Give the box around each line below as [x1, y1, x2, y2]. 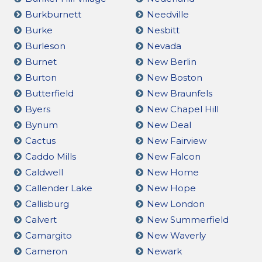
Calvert [25, 213, 57, 225]
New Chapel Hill [146, 103, 219, 115]
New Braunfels [146, 87, 212, 99]
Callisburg [25, 198, 69, 209]
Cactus [25, 135, 56, 146]
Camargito [25, 229, 72, 241]
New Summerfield [146, 213, 229, 225]
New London [146, 198, 205, 209]
